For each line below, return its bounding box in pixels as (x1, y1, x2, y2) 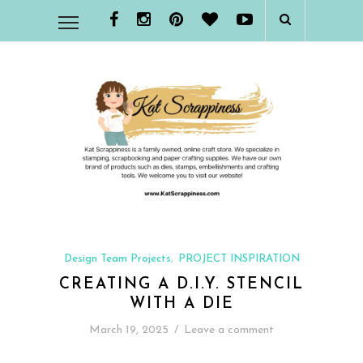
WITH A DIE (129, 296, 234, 312)
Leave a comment (184, 323, 274, 336)
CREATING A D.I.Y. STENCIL (59, 276, 304, 293)
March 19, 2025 (89, 323, 169, 336)
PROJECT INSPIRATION (177, 253, 300, 264)
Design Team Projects (63, 253, 171, 264)
